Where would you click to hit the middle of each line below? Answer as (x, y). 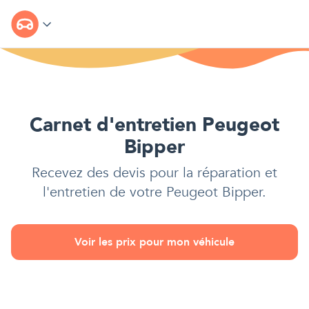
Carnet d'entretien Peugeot (154, 125)
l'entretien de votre (104, 192)
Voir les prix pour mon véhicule (154, 242)
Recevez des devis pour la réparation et (154, 173)
